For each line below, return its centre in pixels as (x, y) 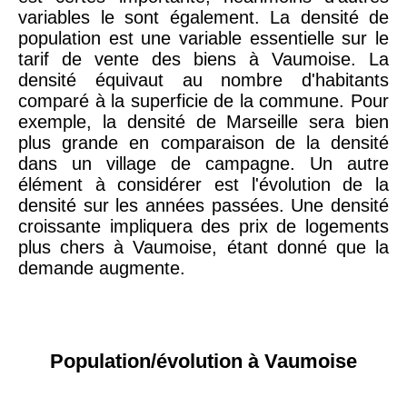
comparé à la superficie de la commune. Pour (203, 101)
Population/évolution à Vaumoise (203, 362)
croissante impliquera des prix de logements (203, 226)
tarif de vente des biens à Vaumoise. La (203, 59)
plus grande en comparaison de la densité (203, 143)
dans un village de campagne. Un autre (203, 164)
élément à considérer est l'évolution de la (203, 184)
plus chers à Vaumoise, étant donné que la (203, 247)
